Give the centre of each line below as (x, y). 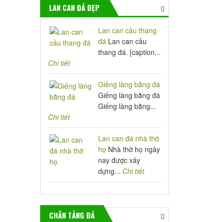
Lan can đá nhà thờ (129, 138)
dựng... (111, 171)
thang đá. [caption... (130, 52)
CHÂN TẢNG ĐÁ (72, 215)
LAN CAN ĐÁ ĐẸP (74, 7)
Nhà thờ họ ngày (133, 149)
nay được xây (119, 160)
